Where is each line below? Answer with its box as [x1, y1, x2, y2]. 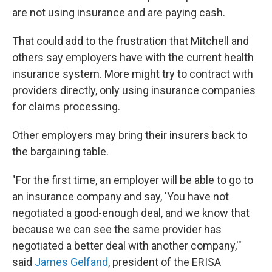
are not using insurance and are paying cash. [12, 6, 225, 19]
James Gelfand [35, 256, 108, 269]
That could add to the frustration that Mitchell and [12, 35, 249, 48]
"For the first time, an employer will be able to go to [12, 174, 253, 187]
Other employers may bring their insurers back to [12, 129, 247, 142]
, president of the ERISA [108, 256, 221, 269]
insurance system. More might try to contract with [12, 67, 253, 81]
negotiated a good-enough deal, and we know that [12, 206, 250, 220]
